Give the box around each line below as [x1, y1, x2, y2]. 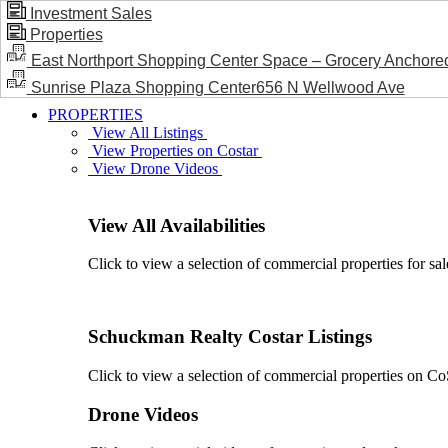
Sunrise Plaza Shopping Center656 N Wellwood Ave [26, 78, 405, 96]
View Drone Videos [88, 160, 222, 177]
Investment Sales [25, 4, 152, 22]
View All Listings [88, 124, 207, 141]
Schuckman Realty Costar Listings [88, 326, 372, 348]
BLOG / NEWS [20, 44, 128, 61]
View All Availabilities [88, 214, 265, 236]
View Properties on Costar [88, 142, 262, 159]
